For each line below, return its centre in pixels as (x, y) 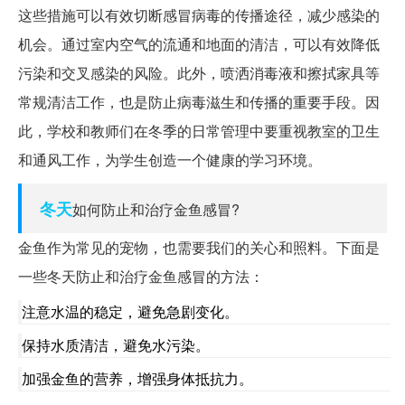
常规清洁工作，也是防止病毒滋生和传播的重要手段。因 (199, 102)
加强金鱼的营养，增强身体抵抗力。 (137, 379)
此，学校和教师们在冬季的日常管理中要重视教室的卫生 (199, 131)
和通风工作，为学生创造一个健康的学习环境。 (170, 160)
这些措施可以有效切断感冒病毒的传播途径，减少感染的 (199, 15)
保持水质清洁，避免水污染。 (116, 345)
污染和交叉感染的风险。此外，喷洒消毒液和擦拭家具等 (199, 73)
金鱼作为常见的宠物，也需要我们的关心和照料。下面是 (199, 248)
